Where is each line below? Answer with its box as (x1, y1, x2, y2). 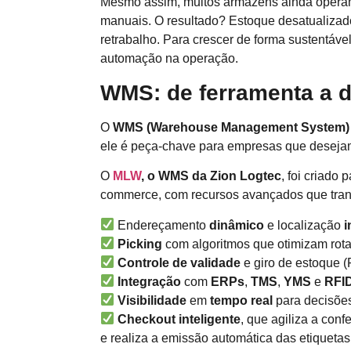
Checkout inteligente (118, 312, 241, 326)
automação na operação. (100, 52, 238, 66)
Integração (118, 274, 185, 288)
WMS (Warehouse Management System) (113, 120, 349, 134)
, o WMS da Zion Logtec (141, 169, 281, 183)
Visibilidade (118, 293, 190, 307)
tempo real (210, 293, 277, 307)
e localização (267, 218, 345, 232)
